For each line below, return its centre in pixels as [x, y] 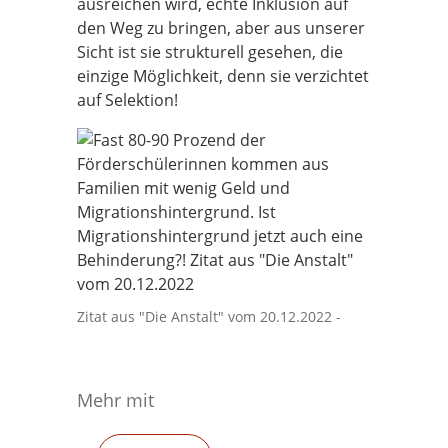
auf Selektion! [127, 100]
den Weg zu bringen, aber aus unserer [221, 28]
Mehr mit [115, 400]
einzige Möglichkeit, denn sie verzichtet [223, 76]
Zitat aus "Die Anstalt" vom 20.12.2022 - [209, 316]
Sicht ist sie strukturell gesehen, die [210, 52]
